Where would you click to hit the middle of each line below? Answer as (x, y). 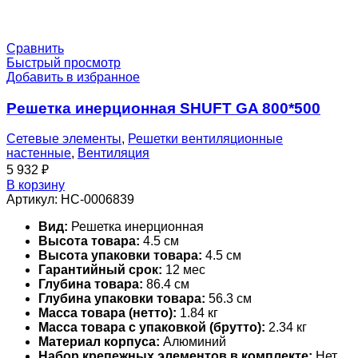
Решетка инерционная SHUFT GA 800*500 (163, 108)
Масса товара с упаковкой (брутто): (152, 328)
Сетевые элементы (64, 139)
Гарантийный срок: (100, 270)
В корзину (36, 185)
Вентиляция (113, 153)
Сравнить (35, 48)
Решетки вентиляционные (205, 139)
